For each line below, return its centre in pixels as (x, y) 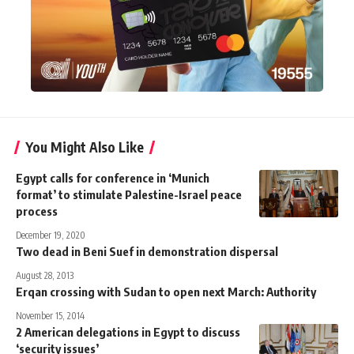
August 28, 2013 (45, 275)
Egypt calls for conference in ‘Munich (113, 177)
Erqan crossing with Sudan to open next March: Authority (166, 291)
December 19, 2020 (51, 235)
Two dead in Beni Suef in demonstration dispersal (147, 251)
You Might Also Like (85, 147)
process (37, 211)
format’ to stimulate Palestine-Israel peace (129, 194)
